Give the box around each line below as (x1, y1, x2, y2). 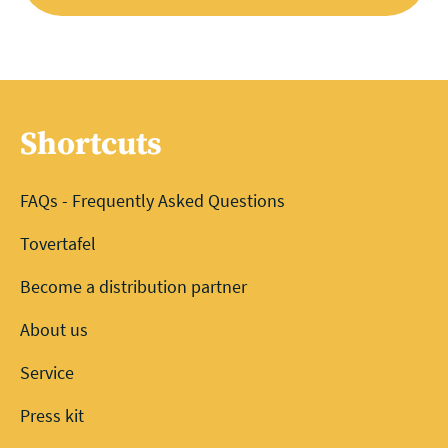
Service (20, 361, 74, 384)
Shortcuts (20, 125, 162, 165)
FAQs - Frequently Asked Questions (20, 189, 285, 212)
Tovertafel (20, 232, 96, 255)
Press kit (20, 404, 84, 427)
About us (20, 318, 88, 341)
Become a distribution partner (20, 275, 247, 298)
